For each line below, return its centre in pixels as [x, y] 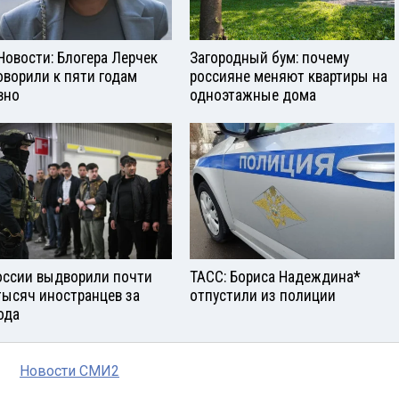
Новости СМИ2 [69, 371]
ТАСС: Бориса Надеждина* [275, 277]
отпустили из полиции [263, 296]
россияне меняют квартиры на [289, 77]
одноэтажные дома [253, 96]
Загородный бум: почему [269, 58]
